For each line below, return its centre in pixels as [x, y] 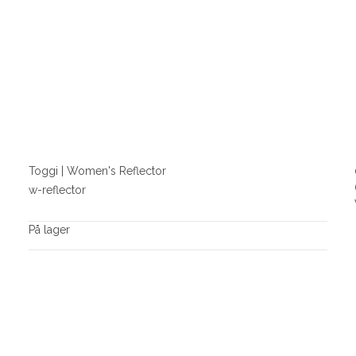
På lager [49, 230]
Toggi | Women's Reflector [97, 170]
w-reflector [57, 190]
